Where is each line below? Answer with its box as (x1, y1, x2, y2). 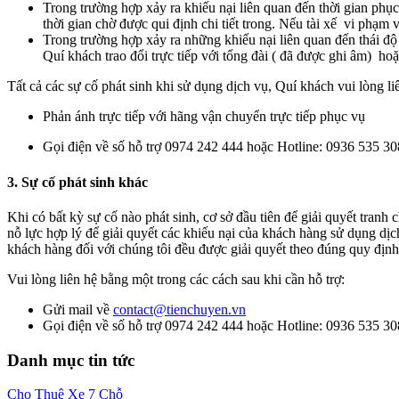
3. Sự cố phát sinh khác (7, 174, 148, 190)
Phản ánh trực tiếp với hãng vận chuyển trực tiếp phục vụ (43, 109, 365, 125)
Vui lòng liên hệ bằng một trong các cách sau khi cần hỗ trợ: (7, 271, 345, 287)
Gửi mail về (43, 301, 113, 317)
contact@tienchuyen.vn (113, 301, 246, 317)
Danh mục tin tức (7, 350, 134, 370)
